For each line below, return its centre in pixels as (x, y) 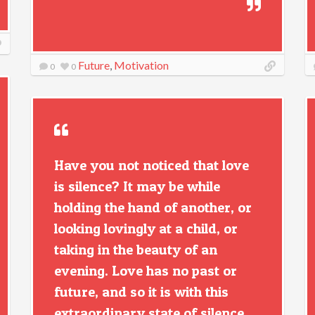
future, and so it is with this (141, 292)
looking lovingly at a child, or (146, 229)
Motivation (141, 65)
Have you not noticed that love (152, 165)
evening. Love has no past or (146, 271)
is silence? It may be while (137, 186)
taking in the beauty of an (136, 250)
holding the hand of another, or (153, 207)
